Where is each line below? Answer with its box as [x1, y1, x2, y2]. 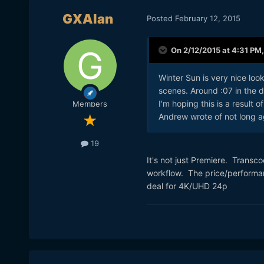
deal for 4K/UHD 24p [146, 181, 227, 192]
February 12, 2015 [174, 13, 240, 23]
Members [72, 99, 108, 109]
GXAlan [62, 11, 113, 27]
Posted [146, 13, 175, 23]
